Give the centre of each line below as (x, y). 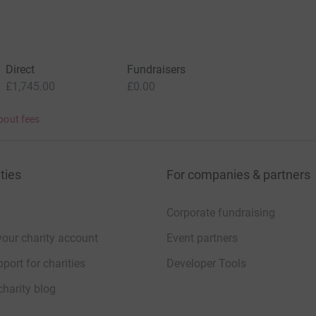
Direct (20, 70)
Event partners (202, 238)
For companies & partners (238, 175)
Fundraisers (156, 70)
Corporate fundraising (221, 213)
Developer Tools (206, 264)
